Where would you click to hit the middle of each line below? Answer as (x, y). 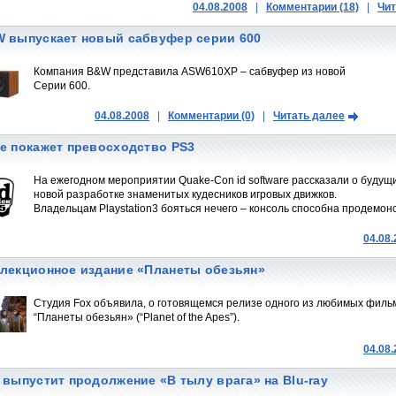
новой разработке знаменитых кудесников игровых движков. (185, 194)
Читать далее (309, 116)
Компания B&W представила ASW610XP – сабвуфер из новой (190, 72)
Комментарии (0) (211, 116)
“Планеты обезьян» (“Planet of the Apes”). (137, 317)
